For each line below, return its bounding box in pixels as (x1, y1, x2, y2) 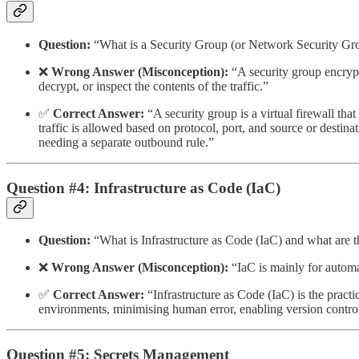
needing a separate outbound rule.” (38, 135, 214, 149)
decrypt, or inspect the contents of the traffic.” (38, 79, 268, 93)
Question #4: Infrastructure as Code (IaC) (6, 179, 280, 196)
